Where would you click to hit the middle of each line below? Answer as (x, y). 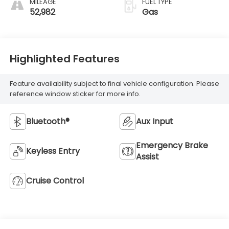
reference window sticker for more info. (75, 94)
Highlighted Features (64, 59)
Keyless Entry (53, 151)
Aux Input (155, 121)
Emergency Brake (172, 145)
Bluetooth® (48, 121)
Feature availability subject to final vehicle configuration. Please (114, 84)
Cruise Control (55, 180)
